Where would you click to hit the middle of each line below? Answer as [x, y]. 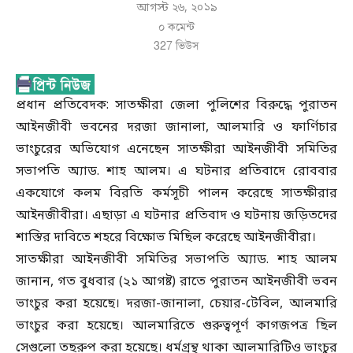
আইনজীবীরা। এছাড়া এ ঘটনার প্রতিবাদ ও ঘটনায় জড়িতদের [176, 216]
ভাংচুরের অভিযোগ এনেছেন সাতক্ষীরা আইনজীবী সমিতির [176, 150]
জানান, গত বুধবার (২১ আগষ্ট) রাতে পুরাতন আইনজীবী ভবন [176, 282]
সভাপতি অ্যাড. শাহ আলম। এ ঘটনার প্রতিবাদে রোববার [176, 172]
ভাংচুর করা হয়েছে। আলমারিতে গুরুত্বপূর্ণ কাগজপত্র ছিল [176, 327]
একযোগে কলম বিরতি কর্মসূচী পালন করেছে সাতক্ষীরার [176, 194]
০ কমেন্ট [176, 27]
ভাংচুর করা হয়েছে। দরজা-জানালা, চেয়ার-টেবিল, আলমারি [176, 305]
